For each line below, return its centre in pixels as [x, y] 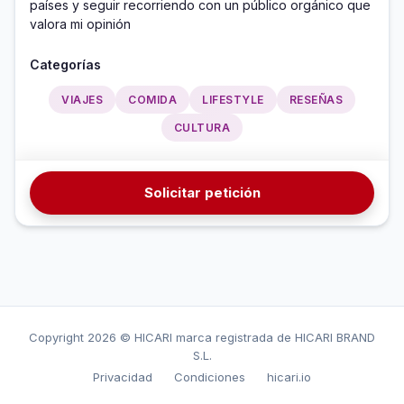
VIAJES [82, 100]
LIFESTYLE [233, 100]
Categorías [65, 65]
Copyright [58, 338]
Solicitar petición [202, 193]
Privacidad [123, 377]
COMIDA [152, 100]
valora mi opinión [82, 24]
